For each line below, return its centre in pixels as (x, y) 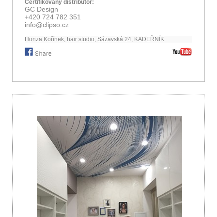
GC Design (41, 9)
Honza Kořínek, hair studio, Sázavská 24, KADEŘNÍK (94, 39)
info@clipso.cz (47, 25)
